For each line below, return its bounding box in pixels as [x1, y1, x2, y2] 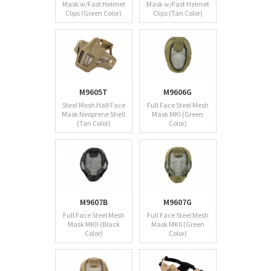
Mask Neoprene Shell [62, 109, 125, 119]
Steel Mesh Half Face [62, 100, 125, 110]
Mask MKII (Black [67, 220, 120, 229]
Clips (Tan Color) [152, 8, 203, 18]
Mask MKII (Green [151, 220, 204, 229]
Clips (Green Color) [65, 8, 122, 18]
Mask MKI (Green [152, 109, 203, 119]
